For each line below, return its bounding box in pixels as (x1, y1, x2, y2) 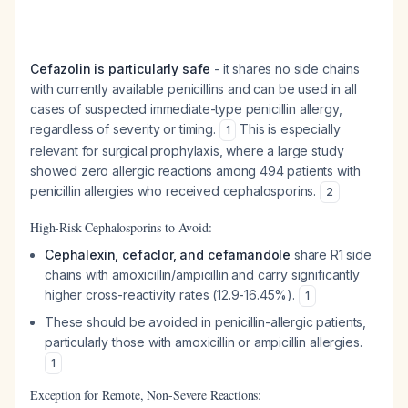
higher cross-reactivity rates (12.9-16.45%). (45, 287, 299, 302)
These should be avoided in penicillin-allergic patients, (45, 314, 367, 330)
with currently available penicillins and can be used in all (30, 81, 357, 97)
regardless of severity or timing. (30, 121, 219, 137)
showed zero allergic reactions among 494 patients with (30, 163, 361, 178)
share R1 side (291, 247, 372, 262)
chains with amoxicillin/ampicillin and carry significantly (45, 267, 360, 282)
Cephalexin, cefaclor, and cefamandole (45, 247, 291, 262)
